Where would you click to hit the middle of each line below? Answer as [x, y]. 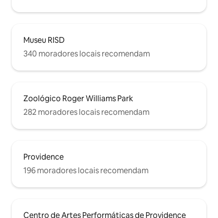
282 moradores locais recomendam [86, 112]
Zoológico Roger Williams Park [78, 99]
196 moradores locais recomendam [86, 171]
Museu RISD [44, 40]
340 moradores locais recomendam [87, 54]
